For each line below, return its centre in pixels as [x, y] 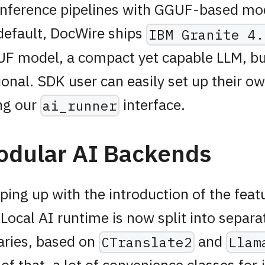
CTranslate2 [147, 243]
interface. [152, 104]
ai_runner [80, 106]
